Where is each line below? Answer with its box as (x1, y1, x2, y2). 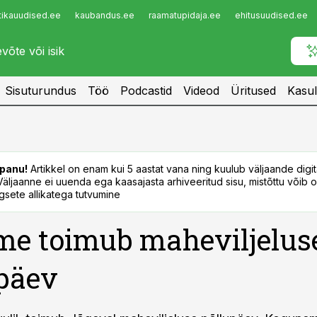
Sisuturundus (5, 83, 76, 98)
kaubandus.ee (75, 10, 134, 21)
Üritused (231, 83, 276, 98)
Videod (183, 83, 219, 98)
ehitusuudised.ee (235, 10, 308, 21)
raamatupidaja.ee (149, 10, 221, 21)
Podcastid (120, 83, 172, 98)
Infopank (16, 12, 64, 26)
